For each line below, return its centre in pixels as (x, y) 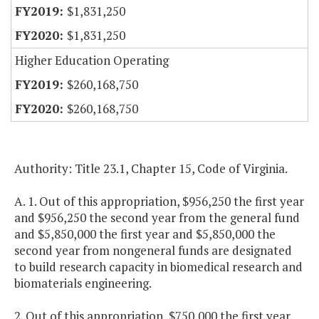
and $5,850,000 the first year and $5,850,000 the (145, 234)
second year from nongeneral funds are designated (153, 251)
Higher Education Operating (92, 61)
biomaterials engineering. (83, 283)
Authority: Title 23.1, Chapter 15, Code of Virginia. (151, 169)
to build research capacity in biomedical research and (158, 267)
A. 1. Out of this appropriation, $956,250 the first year (159, 202)
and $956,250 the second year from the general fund (157, 218)
